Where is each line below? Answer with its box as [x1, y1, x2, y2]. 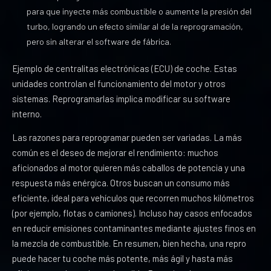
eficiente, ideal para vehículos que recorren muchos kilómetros [12, 192, 254, 203]
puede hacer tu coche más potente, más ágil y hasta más [12, 253, 233, 264]
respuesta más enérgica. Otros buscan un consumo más [12, 177, 230, 188]
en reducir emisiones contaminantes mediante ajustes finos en [12, 223, 256, 233]
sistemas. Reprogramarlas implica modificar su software [12, 93, 230, 104]
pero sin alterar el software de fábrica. [27, 36, 171, 47]
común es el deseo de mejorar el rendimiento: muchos [12, 147, 218, 158]
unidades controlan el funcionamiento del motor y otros [12, 78, 226, 89]
